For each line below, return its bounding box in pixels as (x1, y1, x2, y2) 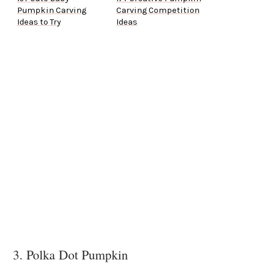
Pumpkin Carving (17, 5, 86, 16)
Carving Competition (116, 5, 200, 16)
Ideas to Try (17, 17, 61, 28)
